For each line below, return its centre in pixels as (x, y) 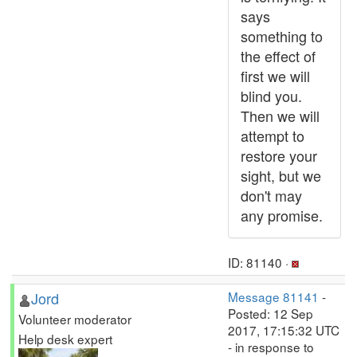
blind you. (271, 96)
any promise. (282, 215)
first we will (275, 76)
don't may (271, 195)
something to (282, 36)
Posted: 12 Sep (271, 313)
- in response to (271, 347)
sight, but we (281, 175)
